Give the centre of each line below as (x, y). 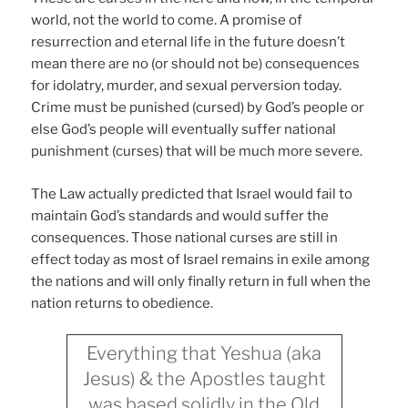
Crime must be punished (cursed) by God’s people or (198, 108)
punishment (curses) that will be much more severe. (197, 152)
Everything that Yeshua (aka (204, 354)
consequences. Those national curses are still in (185, 237)
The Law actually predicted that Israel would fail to (192, 194)
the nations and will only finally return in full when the (201, 281)
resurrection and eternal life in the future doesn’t (189, 42)
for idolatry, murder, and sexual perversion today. (187, 86)
